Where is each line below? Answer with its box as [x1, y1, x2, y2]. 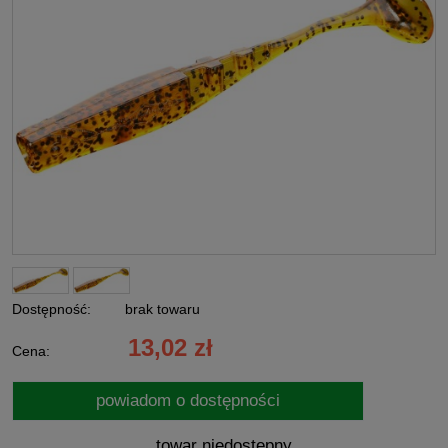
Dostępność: [12, 300, 91, 317]
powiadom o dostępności [95, 390, 280, 410]
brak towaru [125, 300, 201, 317]
